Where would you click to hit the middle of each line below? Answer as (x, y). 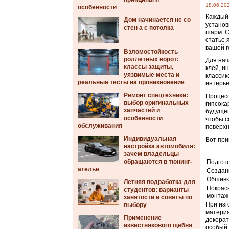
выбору (135, 205)
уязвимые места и (152, 75)
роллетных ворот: (151, 59)
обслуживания (100, 126)
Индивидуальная (150, 139)
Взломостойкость (151, 52)
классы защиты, (148, 67)
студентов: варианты (156, 190)
